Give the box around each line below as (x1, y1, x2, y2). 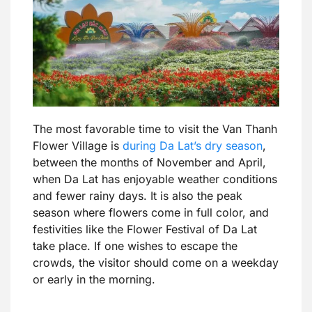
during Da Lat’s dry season (123, 139, 263, 153)
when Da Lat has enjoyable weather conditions (33, 172, 277, 187)
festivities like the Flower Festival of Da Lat (33, 222, 257, 237)
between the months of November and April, (33, 155, 266, 170)
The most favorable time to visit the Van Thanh (33, 122, 277, 136)
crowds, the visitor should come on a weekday (33, 256, 279, 270)
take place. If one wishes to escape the (33, 239, 237, 253)
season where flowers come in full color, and (33, 205, 269, 220)
